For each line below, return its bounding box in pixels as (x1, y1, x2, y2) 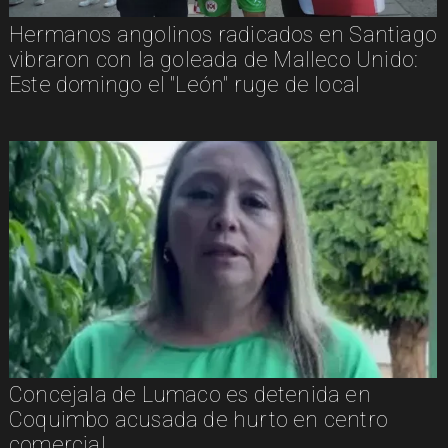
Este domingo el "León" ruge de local (8, 71, 361, 97)
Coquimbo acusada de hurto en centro (8, 407, 388, 433)
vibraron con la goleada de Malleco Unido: (8, 46, 419, 72)
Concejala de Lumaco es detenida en (8, 382, 371, 408)
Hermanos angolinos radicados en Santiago (8, 21, 438, 47)
